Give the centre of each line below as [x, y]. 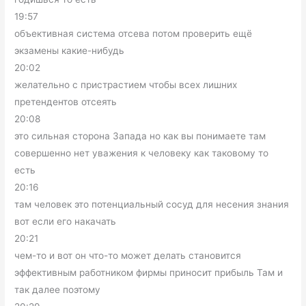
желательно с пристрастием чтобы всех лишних [126, 85]
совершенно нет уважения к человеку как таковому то [142, 153]
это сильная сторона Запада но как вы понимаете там [140, 136]
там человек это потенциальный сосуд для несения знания [152, 205]
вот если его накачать [66, 222]
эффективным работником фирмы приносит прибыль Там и [149, 273]
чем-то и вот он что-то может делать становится [128, 256]
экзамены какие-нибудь [70, 51]
